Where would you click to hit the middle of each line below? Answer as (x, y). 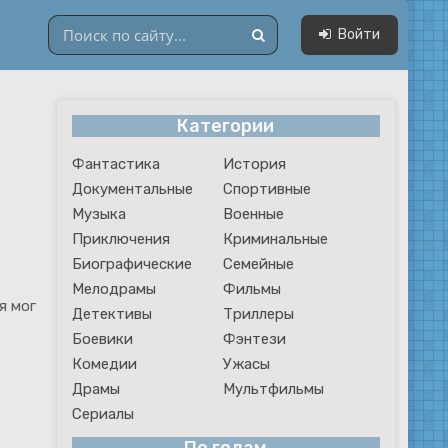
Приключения (120, 239)
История (254, 164)
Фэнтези (254, 339)
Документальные (132, 189)
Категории (226, 126)
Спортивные (266, 189)
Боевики (102, 339)
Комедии (104, 364)
